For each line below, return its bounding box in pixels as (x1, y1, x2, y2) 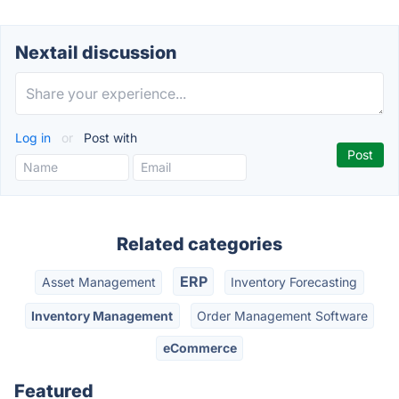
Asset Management (41, 274, 156, 290)
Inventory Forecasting (231, 274, 358, 290)
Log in (15, 130, 54, 145)
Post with (80, 130, 137, 145)
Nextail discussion (15, 42, 176, 63)
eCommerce (162, 339, 237, 355)
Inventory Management (31, 307, 174, 323)
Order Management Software (196, 307, 368, 323)
